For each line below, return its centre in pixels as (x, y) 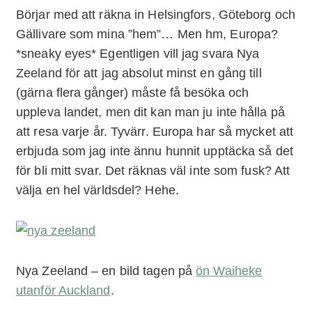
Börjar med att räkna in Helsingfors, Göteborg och (156, 14)
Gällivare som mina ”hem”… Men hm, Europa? (147, 34)
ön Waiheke (229, 271)
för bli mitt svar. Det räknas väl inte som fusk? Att (153, 170)
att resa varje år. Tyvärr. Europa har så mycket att (155, 131)
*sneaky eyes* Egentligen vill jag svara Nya (138, 53)
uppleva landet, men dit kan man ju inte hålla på (150, 112)
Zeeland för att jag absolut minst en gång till (139, 73)
